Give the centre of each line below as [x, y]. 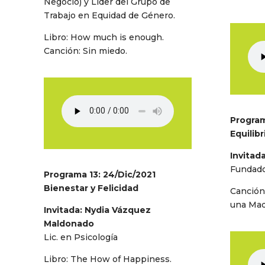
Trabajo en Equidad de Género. [109, 15]
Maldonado [69, 224]
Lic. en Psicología [80, 237]
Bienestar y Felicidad [91, 188]
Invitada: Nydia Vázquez [97, 210]
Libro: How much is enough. [104, 37]
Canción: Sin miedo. [85, 51]
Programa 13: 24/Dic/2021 [99, 175]
